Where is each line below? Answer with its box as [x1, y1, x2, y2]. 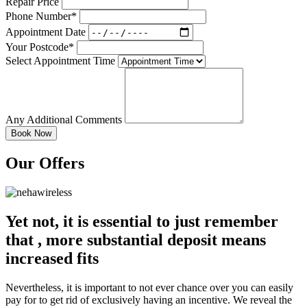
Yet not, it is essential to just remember [5, 212, 278, 230]
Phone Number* [5, 10, 77, 23]
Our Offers [5, 154, 84, 173]
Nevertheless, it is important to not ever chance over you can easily [5, 281, 293, 293]
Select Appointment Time [5, 55, 115, 67]
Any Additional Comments [5, 114, 122, 126]
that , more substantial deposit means [5, 230, 266, 249]
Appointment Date [5, 25, 86, 38]
